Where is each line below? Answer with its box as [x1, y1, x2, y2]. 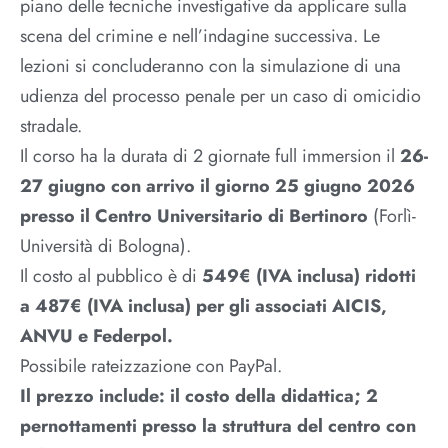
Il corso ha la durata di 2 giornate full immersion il [20, 143, 400, 170]
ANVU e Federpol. [20, 323, 173, 350]
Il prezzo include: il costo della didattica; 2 [20, 383, 378, 410]
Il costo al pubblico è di [20, 263, 202, 290]
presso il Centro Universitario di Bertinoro [20, 203, 368, 230]
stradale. [20, 113, 82, 140]
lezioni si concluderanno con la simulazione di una [20, 53, 401, 80]
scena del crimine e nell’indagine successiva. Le [20, 23, 380, 50]
